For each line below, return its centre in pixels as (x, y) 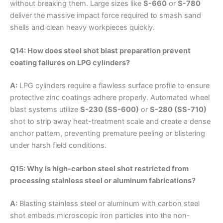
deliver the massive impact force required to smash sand (106, 15)
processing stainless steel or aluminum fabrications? (103, 181)
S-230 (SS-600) (110, 110)
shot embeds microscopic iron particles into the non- (100, 216)
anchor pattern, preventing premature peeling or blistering (108, 134)
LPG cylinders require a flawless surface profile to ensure (113, 86)
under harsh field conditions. (58, 146)
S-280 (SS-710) (178, 110)
